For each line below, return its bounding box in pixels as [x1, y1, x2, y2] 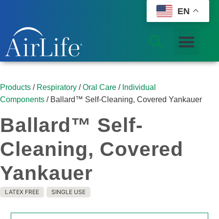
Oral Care [83, 83, 116, 91]
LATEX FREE [5, 188, 39, 196]
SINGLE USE [51, 188, 86, 196]
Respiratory [37, 83, 77, 91]
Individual [122, 83, 156, 91]
